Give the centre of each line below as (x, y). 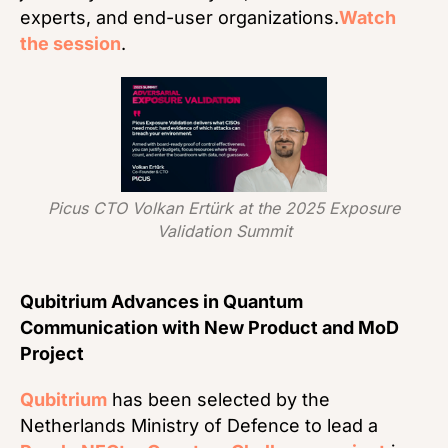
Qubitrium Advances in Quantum (161, 302)
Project (52, 354)
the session (70, 43)
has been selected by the (218, 400)
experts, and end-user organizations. (179, 17)
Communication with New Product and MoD (209, 328)
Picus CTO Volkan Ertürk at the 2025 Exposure (224, 208)
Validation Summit (224, 231)
